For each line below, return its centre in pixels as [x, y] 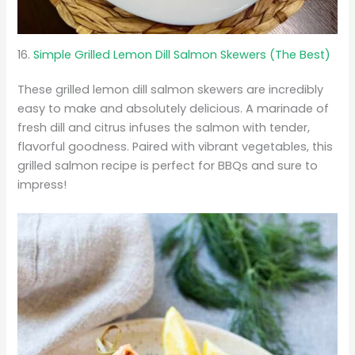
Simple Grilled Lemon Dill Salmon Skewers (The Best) [181, 55]
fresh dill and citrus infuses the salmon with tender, [164, 128]
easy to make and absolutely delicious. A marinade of [174, 109]
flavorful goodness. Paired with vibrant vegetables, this [176, 147]
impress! [42, 185]
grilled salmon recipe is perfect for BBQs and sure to [168, 166]
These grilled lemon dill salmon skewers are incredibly [171, 90]
